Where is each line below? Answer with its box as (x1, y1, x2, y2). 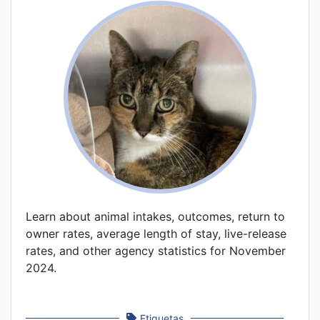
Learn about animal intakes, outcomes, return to (26, 209, 285, 224)
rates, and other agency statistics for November (26, 243, 286, 258)
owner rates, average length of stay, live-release (26, 226, 286, 241)
